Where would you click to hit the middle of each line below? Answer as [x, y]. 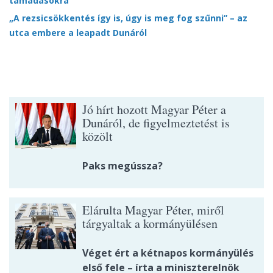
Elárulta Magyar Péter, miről [153, 210]
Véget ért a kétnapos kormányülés [168, 253]
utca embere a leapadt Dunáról [78, 33]
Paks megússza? [122, 166]
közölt [97, 136]
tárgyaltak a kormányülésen [150, 224]
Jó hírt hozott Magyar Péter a [154, 110]
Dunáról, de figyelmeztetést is [156, 123]
